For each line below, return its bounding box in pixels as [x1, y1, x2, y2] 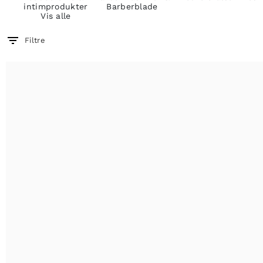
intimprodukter [23, 2, 88, 11]
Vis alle [41, 11, 71, 21]
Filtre [25, 36, 45, 45]
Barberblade [106, 2, 158, 11]
